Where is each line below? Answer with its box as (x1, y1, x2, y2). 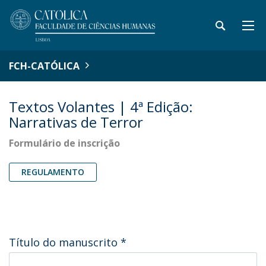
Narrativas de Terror (9, 112, 143, 132)
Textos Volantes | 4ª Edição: (9, 97, 193, 116)
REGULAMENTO (21, 166, 84, 178)
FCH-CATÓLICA (9, 59, 80, 72)
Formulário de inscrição (9, 137, 120, 150)
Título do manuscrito (9, 235, 121, 249)
